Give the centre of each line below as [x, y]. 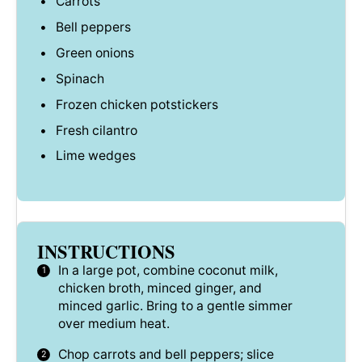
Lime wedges [95, 156]
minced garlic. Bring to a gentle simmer [175, 306]
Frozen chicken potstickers [137, 104]
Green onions [95, 53]
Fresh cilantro [96, 130]
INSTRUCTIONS [106, 252]
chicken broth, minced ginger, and [160, 288]
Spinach [80, 78]
